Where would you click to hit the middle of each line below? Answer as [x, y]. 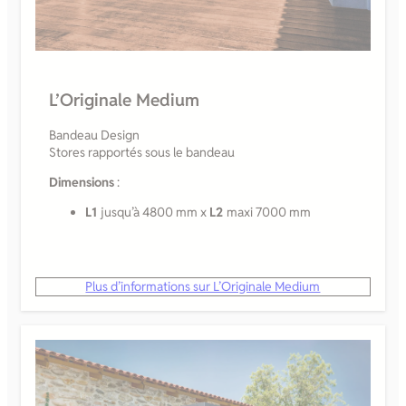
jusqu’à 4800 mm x [155, 212]
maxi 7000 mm [269, 212]
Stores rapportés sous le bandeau [142, 152]
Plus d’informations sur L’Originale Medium [203, 286]
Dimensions [82, 182]
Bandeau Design [94, 135]
